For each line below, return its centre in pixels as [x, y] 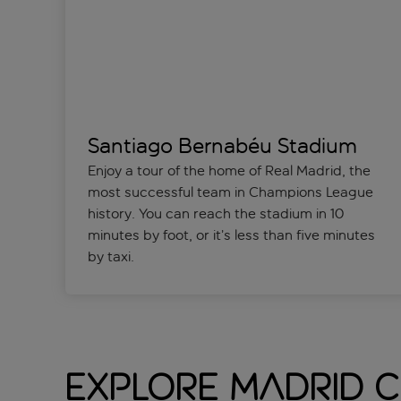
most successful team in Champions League [230, 192]
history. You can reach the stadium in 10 [215, 214]
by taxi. [112, 257]
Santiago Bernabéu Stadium [222, 146]
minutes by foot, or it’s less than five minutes [231, 235]
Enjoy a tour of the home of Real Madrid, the [229, 171]
